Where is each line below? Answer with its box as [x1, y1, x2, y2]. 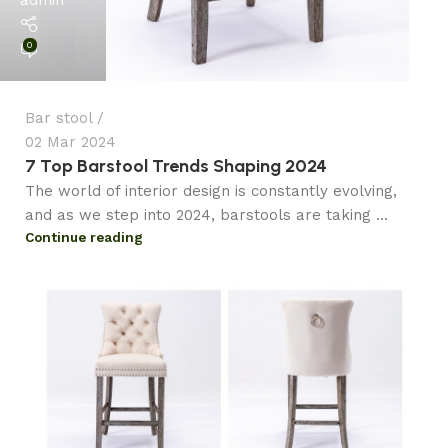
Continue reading [25, 229, 143, 246]
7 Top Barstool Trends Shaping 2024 [25, 155, 327, 178]
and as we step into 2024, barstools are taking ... [25, 206, 388, 225]
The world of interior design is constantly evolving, [25, 182, 397, 201]
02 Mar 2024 [25, 133, 116, 152]
